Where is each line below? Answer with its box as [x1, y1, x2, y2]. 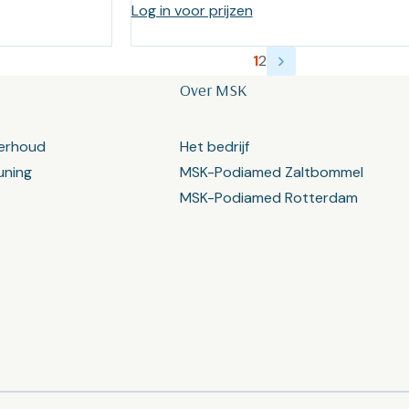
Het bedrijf [180, 137, 250, 156]
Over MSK [180, 79, 247, 100]
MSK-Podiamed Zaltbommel [180, 163, 364, 182]
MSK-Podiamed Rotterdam [180, 188, 359, 207]
